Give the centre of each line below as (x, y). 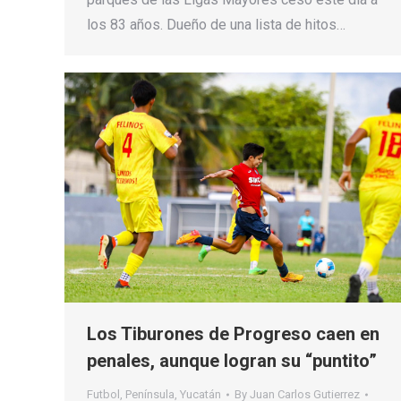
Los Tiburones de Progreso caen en (233, 334)
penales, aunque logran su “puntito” (232, 361)
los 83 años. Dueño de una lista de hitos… (216, 24)
